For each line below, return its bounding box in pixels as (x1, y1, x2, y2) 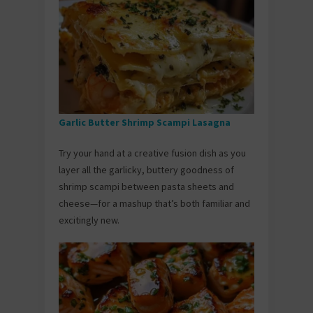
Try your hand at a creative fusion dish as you (59, 146, 246, 159)
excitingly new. (59, 213, 119, 226)
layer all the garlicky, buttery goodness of (59, 163, 234, 176)
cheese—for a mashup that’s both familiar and (59, 196, 250, 210)
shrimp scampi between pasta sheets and (59, 180, 234, 193)
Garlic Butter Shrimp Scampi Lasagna (59, 115, 233, 129)
